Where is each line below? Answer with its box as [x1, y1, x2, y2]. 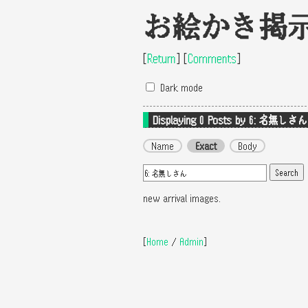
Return [147, 52, 176, 65]
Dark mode [160, 82, 203, 93]
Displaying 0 [153, 113, 208, 126]
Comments [188, 52, 236, 65]
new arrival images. [143, 192, 221, 204]
